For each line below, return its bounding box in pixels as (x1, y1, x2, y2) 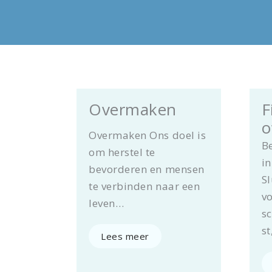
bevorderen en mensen (89, 162, 205, 177)
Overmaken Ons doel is (89, 128, 206, 143)
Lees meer (101, 230, 149, 243)
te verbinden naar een (89, 179, 200, 194)
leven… (89, 196, 124, 211)
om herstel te (89, 145, 156, 160)
